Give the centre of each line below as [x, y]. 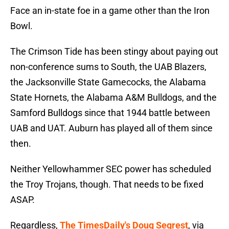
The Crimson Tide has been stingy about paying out [114, 52]
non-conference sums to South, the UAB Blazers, [108, 67]
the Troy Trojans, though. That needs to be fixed [107, 185]
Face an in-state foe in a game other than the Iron [110, 11]
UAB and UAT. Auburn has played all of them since [111, 128]
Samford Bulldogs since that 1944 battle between [110, 113]
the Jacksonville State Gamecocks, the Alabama [108, 82]
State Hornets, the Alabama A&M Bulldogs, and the [113, 98]
